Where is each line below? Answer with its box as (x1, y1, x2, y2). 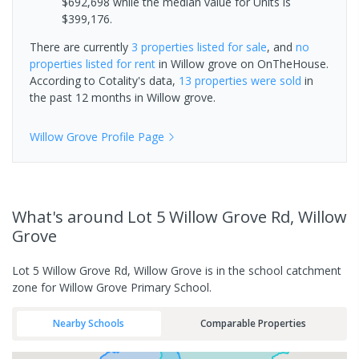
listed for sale (194, 38, 267, 54)
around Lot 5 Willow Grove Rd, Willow (67, 205, 347, 228)
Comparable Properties (200, 317, 306, 330)
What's (12, 205, 67, 228)
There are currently (30, 38, 131, 54)
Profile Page (98, 128, 164, 144)
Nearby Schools (53, 317, 125, 330)
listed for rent (83, 55, 155, 71)
